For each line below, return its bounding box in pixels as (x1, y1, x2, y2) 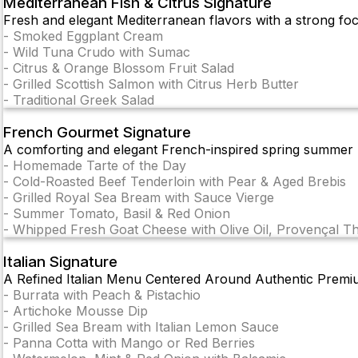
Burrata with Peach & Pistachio (13, 286, 201, 303)
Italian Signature (3, 252, 117, 271)
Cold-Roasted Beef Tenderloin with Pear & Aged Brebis (13, 173, 346, 190)
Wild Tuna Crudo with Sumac (13, 44, 190, 61)
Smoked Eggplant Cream (13, 28, 163, 45)
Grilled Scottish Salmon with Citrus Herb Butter (13, 76, 299, 93)
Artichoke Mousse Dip (13, 302, 148, 319)
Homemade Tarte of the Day (13, 157, 186, 174)
